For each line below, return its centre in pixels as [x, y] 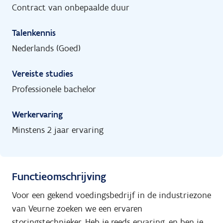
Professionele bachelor [54, 89]
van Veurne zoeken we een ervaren [77, 208]
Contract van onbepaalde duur [71, 7]
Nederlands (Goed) [46, 48]
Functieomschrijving [59, 176]
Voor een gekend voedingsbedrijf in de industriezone [111, 195]
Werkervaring [37, 114]
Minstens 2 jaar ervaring [58, 130]
